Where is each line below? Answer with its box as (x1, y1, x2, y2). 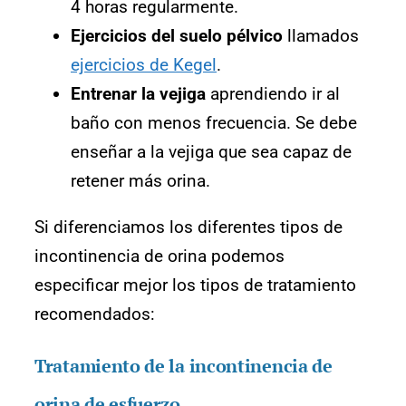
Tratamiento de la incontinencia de (34, 353, 333, 379)
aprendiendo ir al (206, 83, 340, 105)
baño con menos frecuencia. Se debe (71, 112, 357, 134)
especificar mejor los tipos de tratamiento (34, 275, 356, 296)
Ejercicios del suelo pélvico (71, 25, 283, 47)
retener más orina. (71, 170, 210, 192)
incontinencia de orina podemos (34, 246, 285, 267)
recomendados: (34, 304, 155, 325)
